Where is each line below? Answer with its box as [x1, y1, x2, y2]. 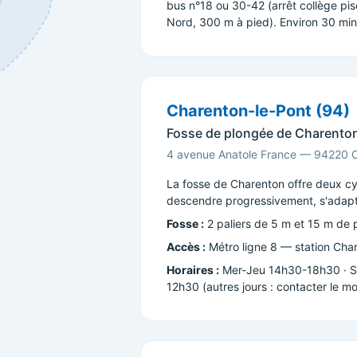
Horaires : [167, 263, 219, 277]
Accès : [167, 240, 206, 253]
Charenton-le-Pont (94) [167, 101, 350, 120]
